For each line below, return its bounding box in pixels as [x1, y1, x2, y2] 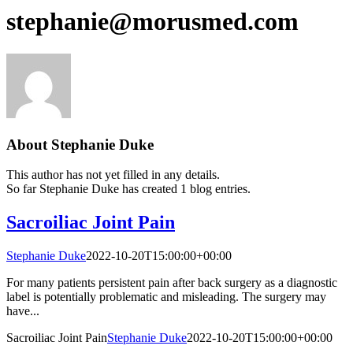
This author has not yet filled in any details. [6, 168, 220, 182]
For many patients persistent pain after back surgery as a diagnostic [6, 276, 337, 290]
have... [6, 304, 39, 318]
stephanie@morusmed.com [6, 7, 299, 36]
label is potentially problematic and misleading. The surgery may [6, 290, 326, 304]
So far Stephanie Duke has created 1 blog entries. [6, 182, 251, 196]
